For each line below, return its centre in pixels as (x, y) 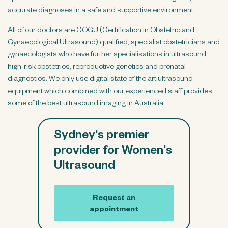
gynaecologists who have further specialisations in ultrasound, (108, 55)
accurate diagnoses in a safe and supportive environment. (101, 11)
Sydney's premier (102, 137)
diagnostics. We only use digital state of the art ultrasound (100, 80)
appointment (114, 210)
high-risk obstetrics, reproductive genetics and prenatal (97, 67)
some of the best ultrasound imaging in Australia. (86, 104)
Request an (114, 199)
